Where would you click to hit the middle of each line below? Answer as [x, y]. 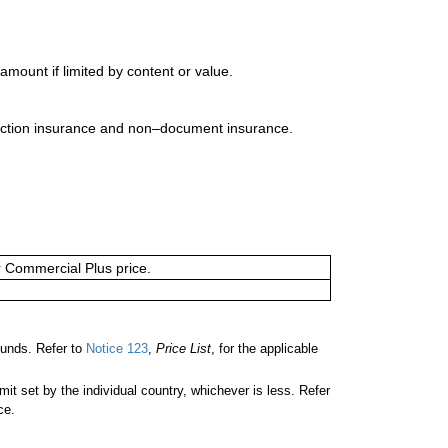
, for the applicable [264, 349]
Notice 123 [115, 349]
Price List [183, 349]
